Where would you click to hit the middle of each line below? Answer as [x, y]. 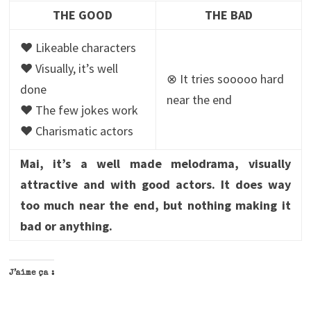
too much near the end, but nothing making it [155, 205]
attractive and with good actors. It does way [155, 185]
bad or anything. [66, 226]
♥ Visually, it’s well [69, 69]
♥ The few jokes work [79, 110]
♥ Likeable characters [78, 48]
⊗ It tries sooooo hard [225, 79]
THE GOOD [82, 15]
